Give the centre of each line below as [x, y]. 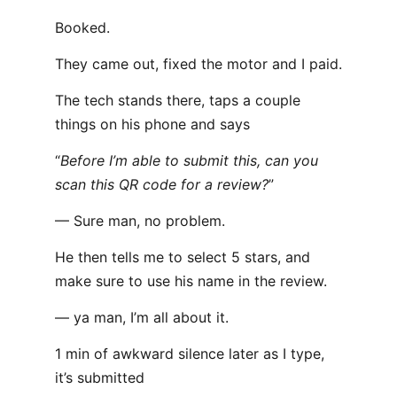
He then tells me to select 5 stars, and [183, 257]
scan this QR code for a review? [162, 184]
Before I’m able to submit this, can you [189, 160]
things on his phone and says [152, 124]
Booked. [82, 27]
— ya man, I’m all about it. [142, 317]
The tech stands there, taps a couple [178, 100]
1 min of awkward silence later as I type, [190, 354]
